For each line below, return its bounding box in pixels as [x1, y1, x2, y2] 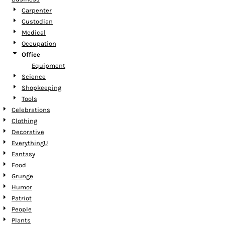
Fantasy [12, 150, 35, 158]
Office [22, 51, 40, 58]
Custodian [22, 18, 53, 25]
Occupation [22, 40, 56, 47]
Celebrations [12, 106, 50, 114]
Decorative [12, 128, 44, 136]
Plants [12, 216, 31, 224]
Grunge [12, 172, 33, 180]
